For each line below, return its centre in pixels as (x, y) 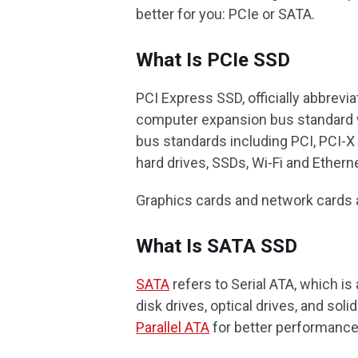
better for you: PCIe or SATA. (226, 14)
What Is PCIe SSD (213, 60)
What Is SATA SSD (217, 246)
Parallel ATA (173, 327)
